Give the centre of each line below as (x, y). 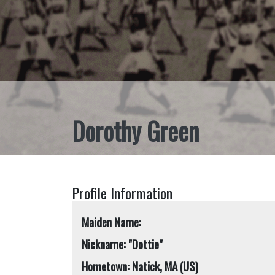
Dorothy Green (135, 131)
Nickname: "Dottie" (122, 244)
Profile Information (122, 193)
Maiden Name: (111, 222)
